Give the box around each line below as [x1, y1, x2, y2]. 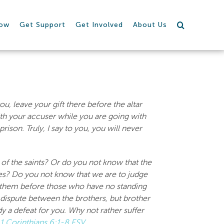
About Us [133, 20, 167, 29]
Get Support [19, 20, 66, 29]
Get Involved [75, 20, 123, 29]
